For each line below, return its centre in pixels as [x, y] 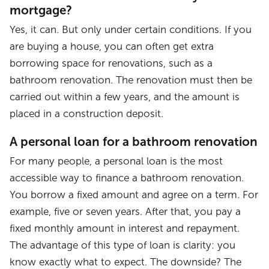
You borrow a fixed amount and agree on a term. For [134, 195]
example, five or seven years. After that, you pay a [125, 212]
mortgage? [41, 10]
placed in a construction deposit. [87, 113]
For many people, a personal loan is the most [116, 162]
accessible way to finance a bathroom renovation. [127, 178]
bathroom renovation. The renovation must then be [131, 80]
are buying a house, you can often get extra [112, 46]
